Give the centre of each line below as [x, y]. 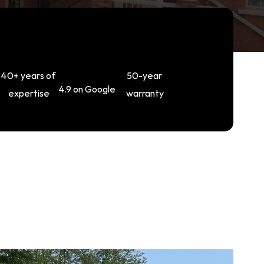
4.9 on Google [87, 89]
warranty [145, 93]
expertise [29, 93]
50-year [144, 75]
